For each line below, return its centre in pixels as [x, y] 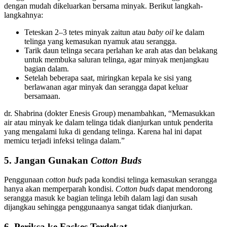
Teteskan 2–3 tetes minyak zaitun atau [86, 32]
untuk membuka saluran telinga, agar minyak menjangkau [117, 59]
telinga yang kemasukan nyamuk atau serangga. [101, 41]
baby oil [160, 32]
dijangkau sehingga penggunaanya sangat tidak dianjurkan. [98, 207]
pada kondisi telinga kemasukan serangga [151, 180]
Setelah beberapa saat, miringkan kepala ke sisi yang [108, 78]
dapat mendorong [183, 189]
